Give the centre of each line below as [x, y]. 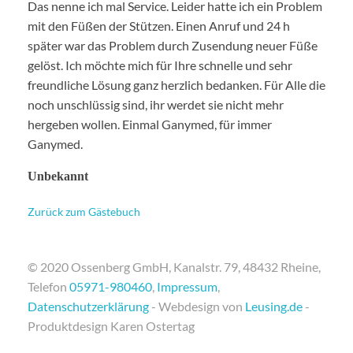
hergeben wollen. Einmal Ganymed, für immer [150, 124]
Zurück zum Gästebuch [84, 212]
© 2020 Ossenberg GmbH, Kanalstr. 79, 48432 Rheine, [174, 267]
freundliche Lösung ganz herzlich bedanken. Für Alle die [176, 85]
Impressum [187, 287]
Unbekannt [58, 176]
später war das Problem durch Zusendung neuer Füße [173, 46]
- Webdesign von [197, 307]
